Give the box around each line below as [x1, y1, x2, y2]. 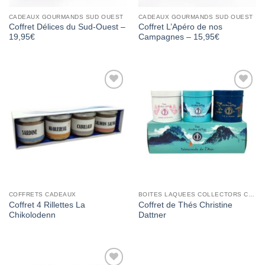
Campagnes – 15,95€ [138, 33, 219, 42]
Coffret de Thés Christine [138, 201, 232, 210]
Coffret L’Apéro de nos [138, 22, 222, 32]
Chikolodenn [8, 211, 56, 220]
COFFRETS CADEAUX [8, 191, 76, 198]
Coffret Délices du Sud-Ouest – [8, 22, 125, 32]
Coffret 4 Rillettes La [8, 201, 85, 210]
